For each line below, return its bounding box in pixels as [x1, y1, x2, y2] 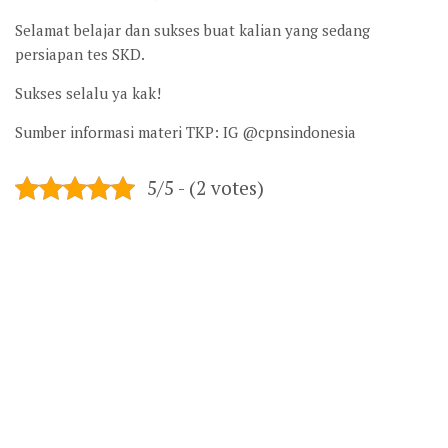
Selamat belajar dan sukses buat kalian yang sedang [15, 20, 370, 40]
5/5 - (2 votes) [147, 175, 264, 200]
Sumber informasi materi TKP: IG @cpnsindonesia [15, 122, 356, 142]
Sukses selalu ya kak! [15, 83, 161, 103]
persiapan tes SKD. [15, 44, 145, 64]
